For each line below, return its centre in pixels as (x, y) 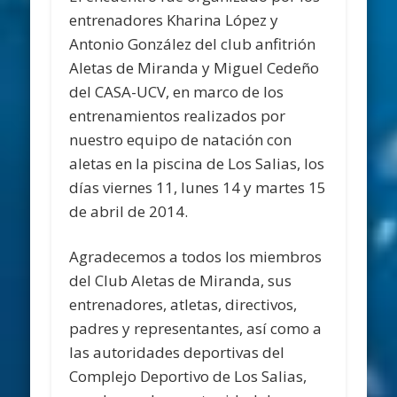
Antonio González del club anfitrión (193, 44)
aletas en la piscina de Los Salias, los (197, 164)
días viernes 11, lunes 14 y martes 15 (198, 188)
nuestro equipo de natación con (181, 140)
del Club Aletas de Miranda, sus (181, 281)
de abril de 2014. (129, 212)
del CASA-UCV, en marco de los (177, 92)
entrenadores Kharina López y (174, 20)
